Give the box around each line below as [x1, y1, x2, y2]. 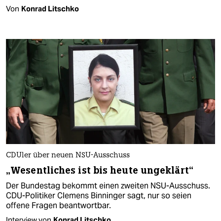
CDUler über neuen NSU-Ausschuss [6, 151, 130, 159]
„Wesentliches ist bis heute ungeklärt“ [6, 164, 193, 177]
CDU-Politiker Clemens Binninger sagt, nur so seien [6, 190, 191, 201]
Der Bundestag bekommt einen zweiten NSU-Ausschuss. [6, 180, 210, 191]
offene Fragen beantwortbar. [6, 200, 111, 211]
